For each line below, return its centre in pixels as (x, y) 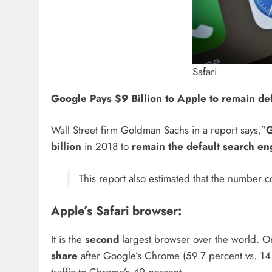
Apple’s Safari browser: (116, 211)
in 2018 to (107, 147)
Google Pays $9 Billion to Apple (129, 98)
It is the (68, 240)
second (102, 240)
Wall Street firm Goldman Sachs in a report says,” (158, 130)
